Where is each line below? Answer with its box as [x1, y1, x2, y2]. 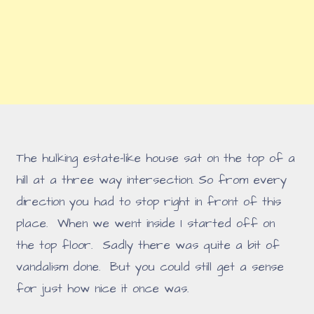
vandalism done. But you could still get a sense [16, 258, 285, 275]
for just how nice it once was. [16, 280, 189, 297]
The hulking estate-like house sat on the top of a [16, 149, 296, 167]
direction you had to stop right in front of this [16, 193, 282, 210]
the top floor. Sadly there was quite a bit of [16, 236, 280, 254]
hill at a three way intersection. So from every [16, 171, 287, 189]
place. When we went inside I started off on [16, 214, 275, 232]
